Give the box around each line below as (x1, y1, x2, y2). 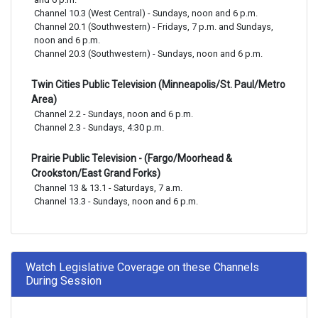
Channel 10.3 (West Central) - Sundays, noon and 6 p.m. (34, 8, 258, 18)
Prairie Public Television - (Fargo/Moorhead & (31, 153, 232, 164)
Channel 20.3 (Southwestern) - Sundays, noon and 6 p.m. (34, 48, 263, 59)
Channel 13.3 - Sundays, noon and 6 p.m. (34, 196, 198, 207)
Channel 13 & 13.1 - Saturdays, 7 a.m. (34, 182, 182, 193)
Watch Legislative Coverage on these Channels (26, 261, 259, 274)
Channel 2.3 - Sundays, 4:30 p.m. (34, 122, 164, 133)
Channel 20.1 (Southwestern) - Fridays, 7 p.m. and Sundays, (34, 21, 273, 32)
